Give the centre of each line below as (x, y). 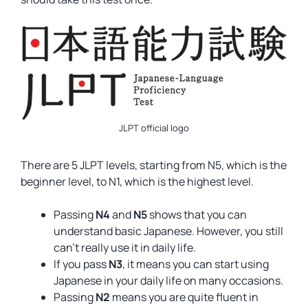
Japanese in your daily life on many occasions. (168, 280)
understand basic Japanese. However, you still (168, 231)
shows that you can (198, 214)
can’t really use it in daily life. (125, 247)
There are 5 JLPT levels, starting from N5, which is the (154, 165)
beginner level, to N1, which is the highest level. (137, 181)
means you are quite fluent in (185, 297)
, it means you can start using (196, 264)
